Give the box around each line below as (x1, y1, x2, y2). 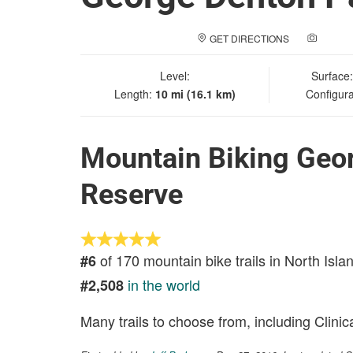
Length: (113, 86, 155, 102)
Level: (159, 68, 190, 84)
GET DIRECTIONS (210, 32, 289, 45)
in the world (128, 274, 200, 295)
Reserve (80, 178, 183, 211)
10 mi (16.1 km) (154, 86, 236, 102)
